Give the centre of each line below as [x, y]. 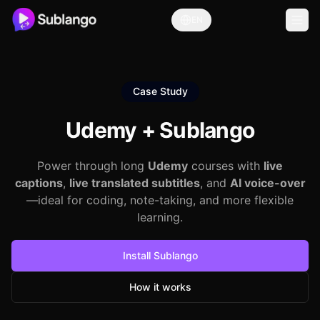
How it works [160, 287]
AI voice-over [267, 183]
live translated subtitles [134, 183]
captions [39, 183]
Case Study [160, 91]
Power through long [92, 166]
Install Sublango [160, 255]
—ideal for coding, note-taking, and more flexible [160, 200]
